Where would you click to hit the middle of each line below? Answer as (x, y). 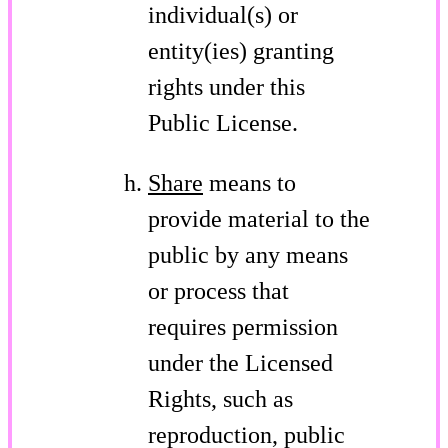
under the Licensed (240, 362)
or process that (218, 290)
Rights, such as (220, 398)
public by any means (248, 254)
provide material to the (259, 218)
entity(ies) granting (241, 50)
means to (249, 182)
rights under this (226, 86)
